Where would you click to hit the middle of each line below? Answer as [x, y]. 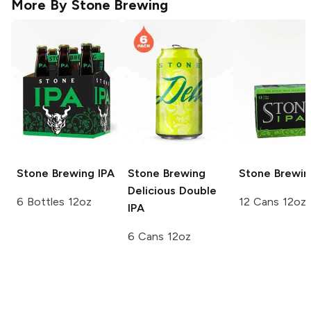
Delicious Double [172, 191]
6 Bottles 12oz [54, 202]
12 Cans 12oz [272, 202]
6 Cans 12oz [159, 237]
